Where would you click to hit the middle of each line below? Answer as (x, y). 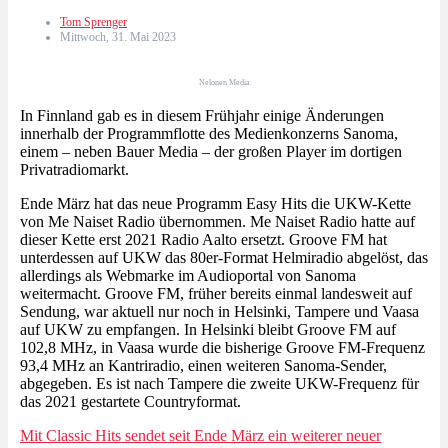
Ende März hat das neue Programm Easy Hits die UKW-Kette (215, 203)
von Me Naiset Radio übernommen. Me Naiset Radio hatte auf (217, 221)
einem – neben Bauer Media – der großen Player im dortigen (211, 151)
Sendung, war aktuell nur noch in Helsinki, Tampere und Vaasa (219, 311)
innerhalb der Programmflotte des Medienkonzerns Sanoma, (209, 133)
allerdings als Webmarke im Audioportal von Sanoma (188, 275)
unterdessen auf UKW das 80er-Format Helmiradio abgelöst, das (224, 257)
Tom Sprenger (93, 21)
